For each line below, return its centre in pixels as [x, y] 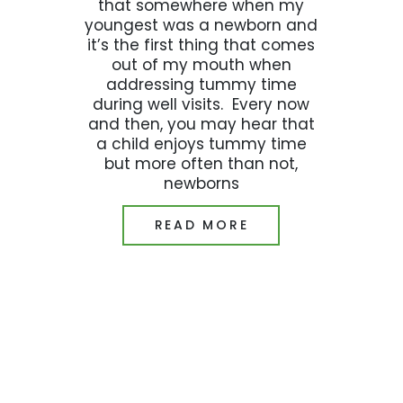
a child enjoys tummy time [201, 143]
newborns [201, 183]
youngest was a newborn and [201, 25]
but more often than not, [201, 163]
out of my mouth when [201, 64]
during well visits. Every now [201, 104]
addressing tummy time [201, 84]
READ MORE [201, 225]
